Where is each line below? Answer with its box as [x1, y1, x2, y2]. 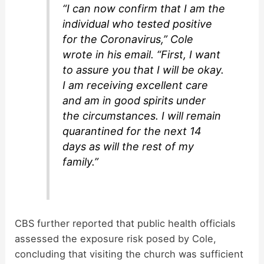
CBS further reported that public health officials [15, 217, 236, 229]
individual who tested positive [62, 18, 213, 31]
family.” [62, 156, 99, 169]
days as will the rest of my [62, 140, 194, 153]
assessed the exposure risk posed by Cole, [15, 232, 217, 245]
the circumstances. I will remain [62, 110, 222, 123]
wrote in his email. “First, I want [62, 48, 221, 61]
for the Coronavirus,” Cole [62, 33, 194, 46]
